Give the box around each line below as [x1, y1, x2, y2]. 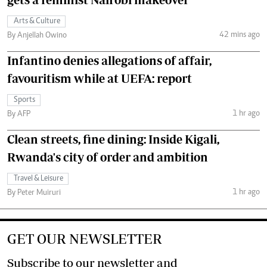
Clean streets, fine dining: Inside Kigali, [7, 132, 219, 146]
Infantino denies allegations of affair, [7, 54, 212, 67]
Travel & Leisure [14, 175, 63, 183]
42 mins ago [219, 30, 260, 39]
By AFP [7, 110, 30, 119]
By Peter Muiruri [7, 189, 61, 197]
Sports [14, 96, 35, 104]
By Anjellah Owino [7, 32, 67, 40]
